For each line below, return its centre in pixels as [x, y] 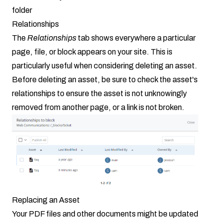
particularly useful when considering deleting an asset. [105, 65]
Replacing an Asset [46, 200]
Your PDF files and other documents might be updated [105, 214]
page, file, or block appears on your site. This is [92, 52]
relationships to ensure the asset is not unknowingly [99, 93]
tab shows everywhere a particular [137, 38]
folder [22, 10]
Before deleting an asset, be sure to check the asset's [105, 79]
